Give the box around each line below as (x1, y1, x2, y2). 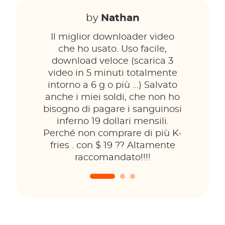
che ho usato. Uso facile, (58, 45, 167, 54)
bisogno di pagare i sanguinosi (43, 105, 182, 114)
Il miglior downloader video (51, 33, 174, 42)
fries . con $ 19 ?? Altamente (50, 141, 175, 150)
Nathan (100, 13, 140, 23)
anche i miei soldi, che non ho (45, 93, 180, 102)
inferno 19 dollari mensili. (56, 117, 169, 126)
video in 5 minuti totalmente (48, 69, 177, 78)
